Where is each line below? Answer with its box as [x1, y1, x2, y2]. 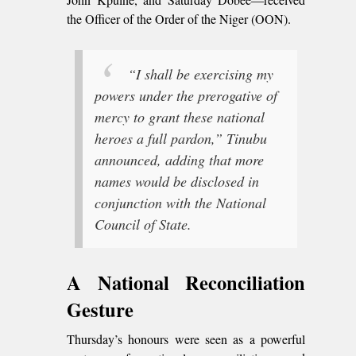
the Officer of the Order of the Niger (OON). [67, 10, 291, 28]
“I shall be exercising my [128, 64, 273, 83]
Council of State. [95, 214, 192, 234]
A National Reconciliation [67, 268, 305, 296]
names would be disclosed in [95, 171, 259, 191]
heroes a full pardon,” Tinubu [95, 128, 267, 148]
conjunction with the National [95, 192, 266, 212]
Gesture [67, 295, 133, 323]
